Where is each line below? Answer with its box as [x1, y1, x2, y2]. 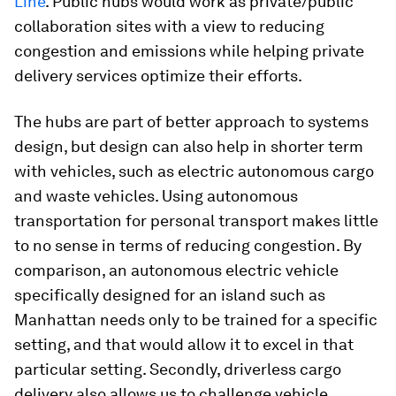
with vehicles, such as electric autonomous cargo [14, 162, 374, 181]
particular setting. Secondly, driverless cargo [14, 360, 341, 379]
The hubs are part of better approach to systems [14, 112, 369, 132]
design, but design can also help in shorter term [14, 137, 363, 156]
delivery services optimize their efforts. [14, 66, 302, 86]
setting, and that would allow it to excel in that [14, 335, 354, 354]
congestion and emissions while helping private [14, 42, 364, 61]
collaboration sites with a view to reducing [14, 17, 324, 36]
